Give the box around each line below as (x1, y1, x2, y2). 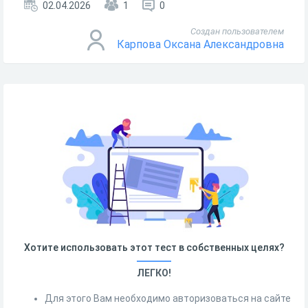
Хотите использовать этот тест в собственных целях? (23, 241, 285, 253)
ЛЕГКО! (137, 267, 171, 278)
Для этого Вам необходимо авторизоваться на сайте (45, 292, 291, 304)
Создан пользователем (190, 26, 284, 36)
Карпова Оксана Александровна (117, 38, 284, 51)
